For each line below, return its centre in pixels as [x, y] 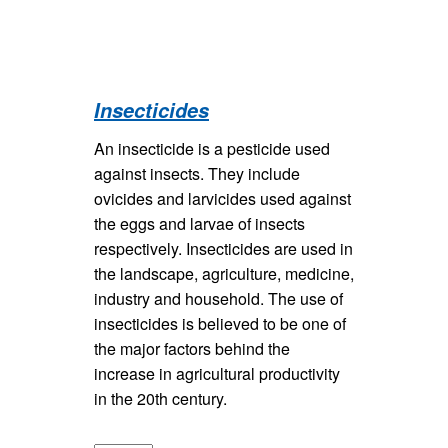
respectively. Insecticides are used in [223, 248]
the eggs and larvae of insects [199, 223]
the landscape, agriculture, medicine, [224, 273]
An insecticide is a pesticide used [212, 148]
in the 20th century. [160, 398]
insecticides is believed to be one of [220, 323]
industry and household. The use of [218, 298]
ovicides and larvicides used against [222, 198]
